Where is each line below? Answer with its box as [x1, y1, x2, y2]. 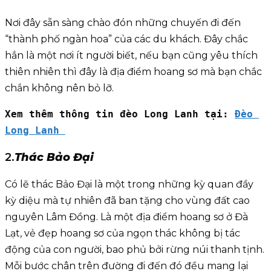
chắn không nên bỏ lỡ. [5, 82, 116, 94]
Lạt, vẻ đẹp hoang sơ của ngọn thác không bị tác [5, 227, 240, 240]
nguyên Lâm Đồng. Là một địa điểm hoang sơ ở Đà [5, 211, 248, 223]
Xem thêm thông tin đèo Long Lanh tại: [5, 108, 235, 120]
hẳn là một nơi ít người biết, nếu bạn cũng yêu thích [5, 50, 258, 62]
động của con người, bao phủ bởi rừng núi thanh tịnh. [5, 244, 264, 256]
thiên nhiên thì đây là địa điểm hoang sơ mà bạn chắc [5, 66, 262, 78]
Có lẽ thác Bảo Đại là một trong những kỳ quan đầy [5, 178, 253, 191]
